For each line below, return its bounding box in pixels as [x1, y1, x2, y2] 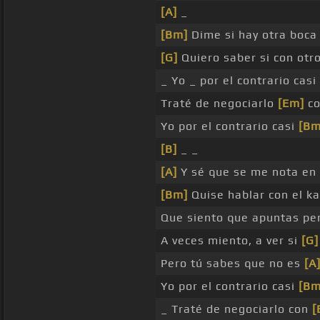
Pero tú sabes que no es [160, 256, 304, 271]
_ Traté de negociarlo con [160, 302, 312, 316]
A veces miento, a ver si [160, 234, 301, 248]
